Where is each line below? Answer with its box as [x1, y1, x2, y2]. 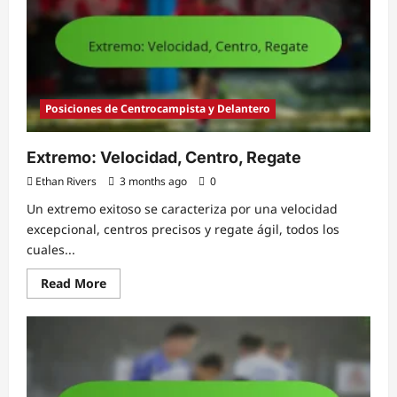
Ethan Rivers [35, 174, 97, 190]
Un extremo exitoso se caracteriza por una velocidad [27, 200, 338, 218]
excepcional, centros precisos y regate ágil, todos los [27, 221, 339, 238]
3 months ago [117, 174, 190, 190]
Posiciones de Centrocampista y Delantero [45, 101, 270, 117]
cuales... [27, 241, 75, 259]
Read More [41, 275, 106, 292]
